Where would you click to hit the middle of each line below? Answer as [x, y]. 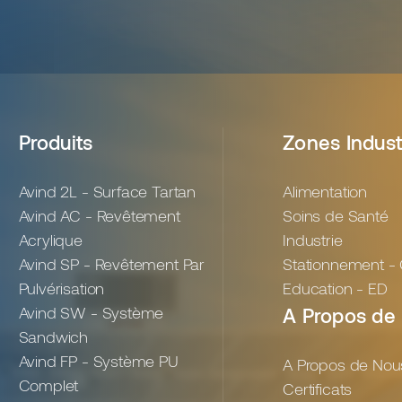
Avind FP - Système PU [98, 361]
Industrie [313, 240]
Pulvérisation [61, 288]
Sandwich [53, 337]
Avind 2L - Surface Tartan [107, 192]
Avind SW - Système [91, 313]
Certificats [318, 389]
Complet [48, 385]
